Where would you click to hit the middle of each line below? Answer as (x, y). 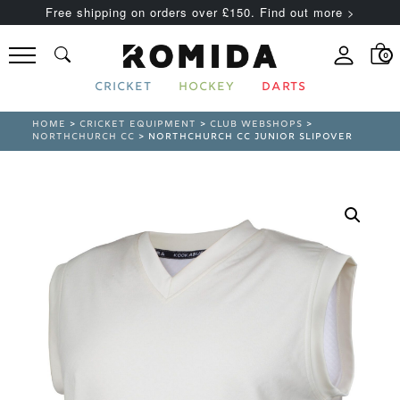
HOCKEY (206, 88)
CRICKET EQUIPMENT (138, 125)
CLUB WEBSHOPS (257, 125)
